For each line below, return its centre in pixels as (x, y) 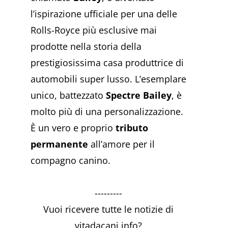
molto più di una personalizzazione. (107, 112)
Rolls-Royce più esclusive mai (94, 30)
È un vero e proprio (73, 128)
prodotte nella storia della (86, 47)
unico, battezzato (68, 95)
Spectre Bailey (139, 95)
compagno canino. (70, 161)
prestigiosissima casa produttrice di (107, 63)
